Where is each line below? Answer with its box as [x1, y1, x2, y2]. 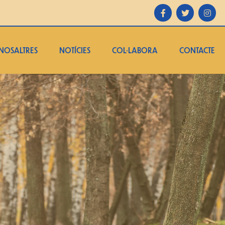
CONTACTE [179, 46, 215, 55]
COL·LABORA [112, 46, 158, 55]
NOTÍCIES [59, 46, 90, 55]
